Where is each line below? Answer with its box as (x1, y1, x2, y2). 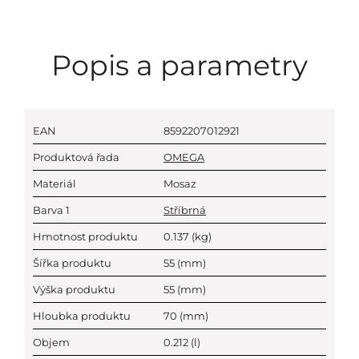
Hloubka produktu (33, 309, 131, 322)
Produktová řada (33, 151, 119, 163)
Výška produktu (33, 283, 115, 296)
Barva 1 (33, 204, 70, 216)
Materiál (33, 177, 76, 190)
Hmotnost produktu (33, 230, 138, 243)
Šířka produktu (33, 256, 111, 269)
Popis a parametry (51, 48, 308, 83)
